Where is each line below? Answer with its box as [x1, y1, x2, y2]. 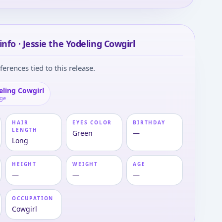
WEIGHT [72, 161, 99, 167]
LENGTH [12, 126, 38, 133]
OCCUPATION [12, 195, 54, 202]
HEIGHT [12, 161, 37, 167]
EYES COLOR [72, 119, 112, 126]
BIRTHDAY [133, 119, 166, 126]
